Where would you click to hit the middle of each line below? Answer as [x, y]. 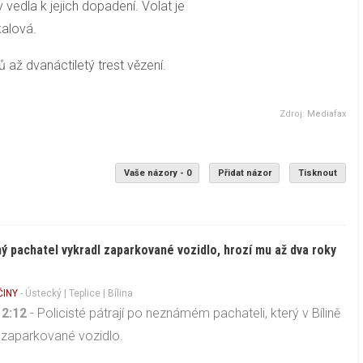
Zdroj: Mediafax [312, 113]
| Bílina [117, 293]
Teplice [85, 293]
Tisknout [318, 173]
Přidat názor [244, 173]
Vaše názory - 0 [157, 173]
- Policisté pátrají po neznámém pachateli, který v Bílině [184, 313]
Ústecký [44, 293]
